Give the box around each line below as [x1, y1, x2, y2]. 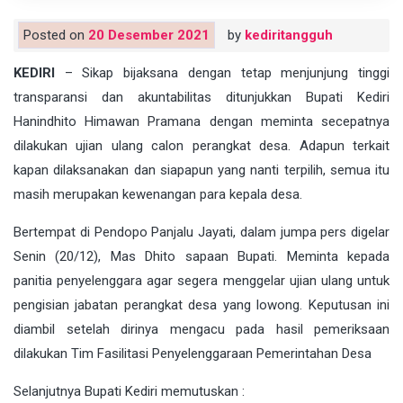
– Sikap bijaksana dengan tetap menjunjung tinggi [55, 65, 390, 82]
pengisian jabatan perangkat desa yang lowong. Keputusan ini [13, 297, 390, 314]
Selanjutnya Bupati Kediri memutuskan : [13, 383, 245, 400]
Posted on [23, 27, 88, 44]
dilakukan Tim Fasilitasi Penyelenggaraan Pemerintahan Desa [13, 345, 372, 363]
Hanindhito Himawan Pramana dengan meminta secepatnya [13, 113, 390, 130]
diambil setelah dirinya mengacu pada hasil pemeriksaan [13, 321, 390, 338]
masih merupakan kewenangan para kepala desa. [13, 186, 302, 203]
